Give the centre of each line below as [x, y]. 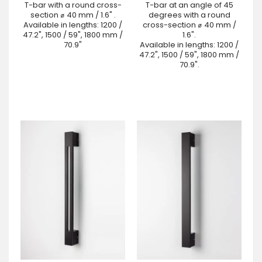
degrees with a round [189, 15]
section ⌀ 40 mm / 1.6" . [73, 15]
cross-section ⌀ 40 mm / [189, 25]
